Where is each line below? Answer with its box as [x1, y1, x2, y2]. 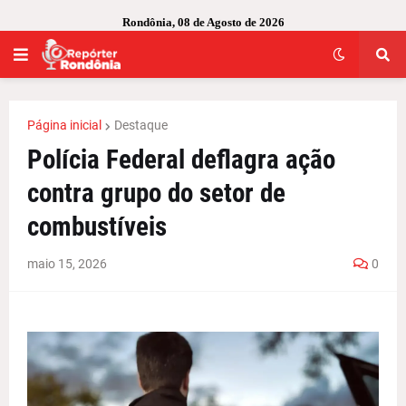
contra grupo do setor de [27, 178, 285, 208]
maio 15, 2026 [27, 256, 107, 271]
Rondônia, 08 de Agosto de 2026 [121, 15, 285, 29]
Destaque [114, 118, 168, 132]
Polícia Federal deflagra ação [27, 144, 335, 175]
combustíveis [27, 211, 167, 242]
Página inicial [27, 118, 101, 132]
